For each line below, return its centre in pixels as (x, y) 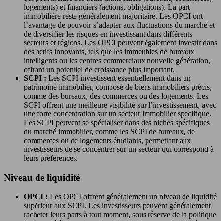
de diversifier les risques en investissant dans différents (108, 34)
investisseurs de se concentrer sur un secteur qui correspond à (119, 149)
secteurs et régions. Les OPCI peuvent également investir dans (120, 43)
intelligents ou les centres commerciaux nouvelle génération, (117, 61)
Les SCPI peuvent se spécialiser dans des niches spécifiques (117, 123)
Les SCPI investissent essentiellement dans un (120, 78)
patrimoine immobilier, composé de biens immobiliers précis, (118, 87)
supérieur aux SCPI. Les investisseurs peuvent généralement (117, 205)
